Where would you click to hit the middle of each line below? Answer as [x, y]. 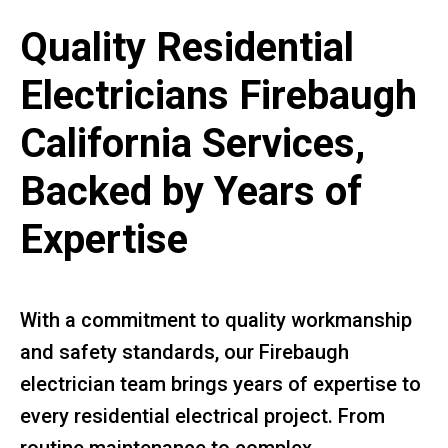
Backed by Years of [191, 191]
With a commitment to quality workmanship [216, 319]
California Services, [192, 143]
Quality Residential [187, 47]
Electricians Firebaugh [218, 95]
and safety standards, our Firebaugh [184, 351]
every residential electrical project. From [202, 415]
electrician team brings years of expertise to [220, 383]
